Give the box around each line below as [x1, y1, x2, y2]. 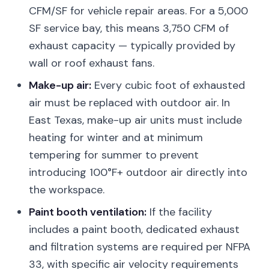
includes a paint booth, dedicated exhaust [29, 222, 240, 237]
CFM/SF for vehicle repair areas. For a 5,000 [29, 4, 248, 18]
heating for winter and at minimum [29, 130, 203, 145]
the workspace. [29, 183, 104, 197]
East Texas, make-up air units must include [29, 113, 242, 127]
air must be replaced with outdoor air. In [29, 95, 230, 110]
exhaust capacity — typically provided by [29, 38, 235, 53]
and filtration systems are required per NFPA [29, 240, 250, 254]
